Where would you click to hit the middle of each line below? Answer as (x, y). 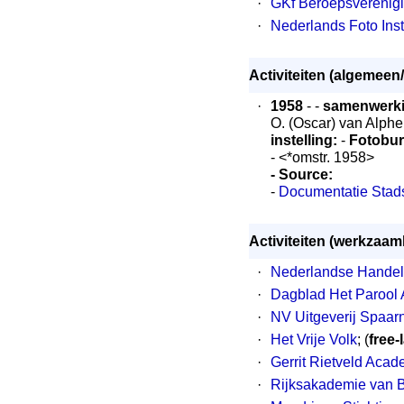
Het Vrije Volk (314, 340)
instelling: (306, 140)
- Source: (302, 174)
